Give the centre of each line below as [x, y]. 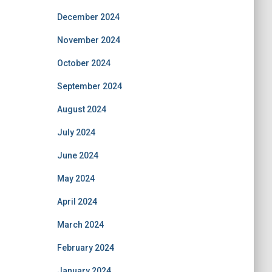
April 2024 [77, 202]
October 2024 [83, 63]
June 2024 [77, 155]
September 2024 [89, 86]
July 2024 [76, 132]
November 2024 [88, 40]
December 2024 [88, 17]
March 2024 [80, 225]
